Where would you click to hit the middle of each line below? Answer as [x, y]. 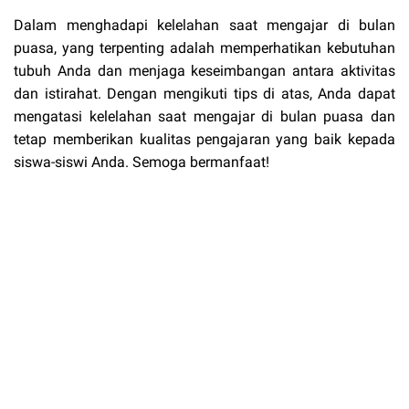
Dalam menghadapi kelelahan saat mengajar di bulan [204, 26]
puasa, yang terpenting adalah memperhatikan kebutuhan [204, 48]
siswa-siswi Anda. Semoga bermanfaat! [142, 163]
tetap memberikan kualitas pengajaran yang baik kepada [204, 140]
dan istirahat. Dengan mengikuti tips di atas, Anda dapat [204, 94]
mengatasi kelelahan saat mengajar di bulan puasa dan [204, 117]
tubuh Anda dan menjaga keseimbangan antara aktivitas [204, 71]
